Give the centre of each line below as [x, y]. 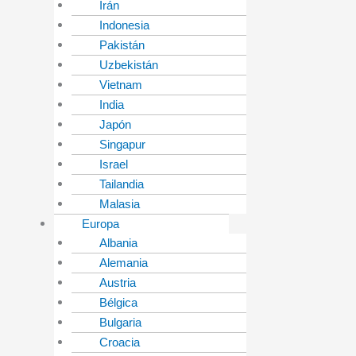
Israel [114, 164]
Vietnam [121, 85]
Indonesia [124, 25]
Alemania [124, 263]
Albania [118, 243]
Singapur [122, 145]
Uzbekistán [129, 65]
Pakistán [122, 45]
